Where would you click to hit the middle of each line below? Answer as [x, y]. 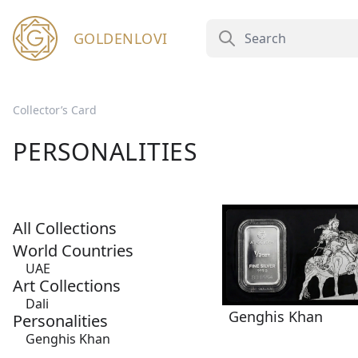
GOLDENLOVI [121, 38]
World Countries [73, 251]
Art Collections [67, 286]
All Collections [65, 228]
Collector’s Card [55, 110]
